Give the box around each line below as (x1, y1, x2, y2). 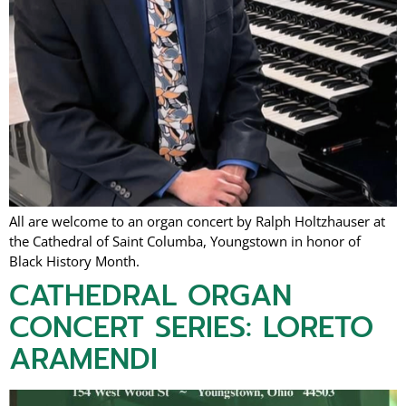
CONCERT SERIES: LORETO (9, 305, 373, 351)
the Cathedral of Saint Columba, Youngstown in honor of (9, 232, 361, 251)
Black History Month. (9, 252, 140, 271)
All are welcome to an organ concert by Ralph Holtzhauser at (9, 212, 385, 231)
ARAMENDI (9, 337, 158, 382)
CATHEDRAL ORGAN (9, 274, 292, 319)
